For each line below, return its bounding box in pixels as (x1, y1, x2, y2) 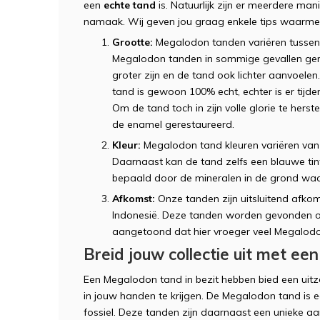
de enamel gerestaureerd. (112, 117, 234, 131)
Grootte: (112, 35, 153, 49)
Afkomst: (112, 191, 155, 205)
